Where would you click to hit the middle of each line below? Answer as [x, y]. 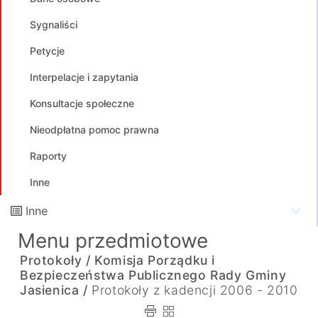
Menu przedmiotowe [113, 241]
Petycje [47, 51]
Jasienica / [54, 290]
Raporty [48, 156]
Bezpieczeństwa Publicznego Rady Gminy [153, 275]
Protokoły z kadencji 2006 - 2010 [195, 290]
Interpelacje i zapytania [84, 77]
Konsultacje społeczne [82, 103]
